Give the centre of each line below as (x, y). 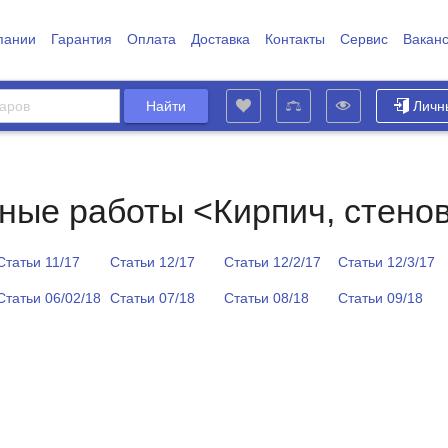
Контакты (294, 39)
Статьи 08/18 (266, 298)
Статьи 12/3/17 (386, 262)
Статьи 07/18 (152, 298)
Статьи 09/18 (380, 298)
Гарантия (81, 39)
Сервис (363, 39)
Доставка (220, 39)
